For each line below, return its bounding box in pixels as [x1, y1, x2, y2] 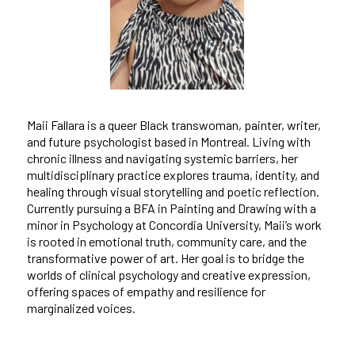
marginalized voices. [26, 300, 136, 315]
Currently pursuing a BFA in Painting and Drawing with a [26, 200, 316, 216]
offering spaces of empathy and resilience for [26, 283, 265, 299]
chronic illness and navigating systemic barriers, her [26, 150, 298, 166]
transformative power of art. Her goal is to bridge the [26, 250, 304, 265]
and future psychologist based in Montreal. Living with [26, 133, 311, 149]
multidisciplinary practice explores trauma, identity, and [26, 166, 319, 182]
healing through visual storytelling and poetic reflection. [26, 183, 319, 199]
